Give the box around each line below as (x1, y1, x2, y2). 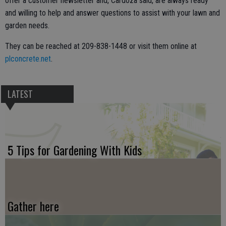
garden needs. (5, 21, 49, 31)
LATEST (7, 87, 33, 101)
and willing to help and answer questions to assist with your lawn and (5, 8, 220, 18)
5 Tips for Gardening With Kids (8, 141, 142, 159)
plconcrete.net (5, 54, 51, 64)
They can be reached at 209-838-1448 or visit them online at (5, 41, 197, 51)
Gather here (8, 197, 59, 215)
